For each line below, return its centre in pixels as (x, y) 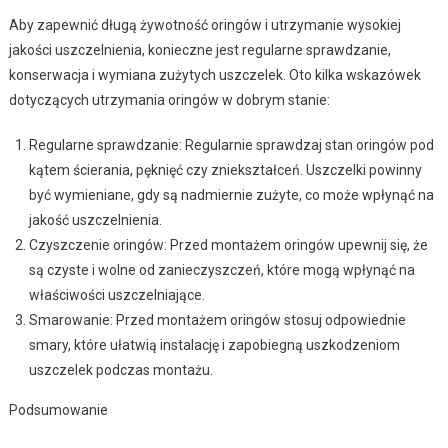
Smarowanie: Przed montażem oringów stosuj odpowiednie (217, 319)
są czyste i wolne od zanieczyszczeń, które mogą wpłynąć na (221, 269)
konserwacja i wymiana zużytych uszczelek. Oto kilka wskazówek (214, 74)
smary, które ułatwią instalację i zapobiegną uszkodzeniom (214, 344)
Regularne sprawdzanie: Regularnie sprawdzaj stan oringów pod (231, 144)
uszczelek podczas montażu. (120, 369)
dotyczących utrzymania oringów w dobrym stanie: (169, 99)
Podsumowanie (58, 409)
